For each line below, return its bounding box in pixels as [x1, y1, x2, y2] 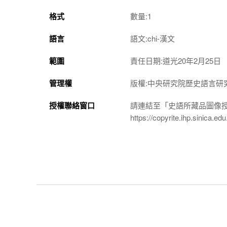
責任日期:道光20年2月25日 [130, 55, 221, 66]
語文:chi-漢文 [130, 32, 175, 44]
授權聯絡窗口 [49, 99, 95, 111]
